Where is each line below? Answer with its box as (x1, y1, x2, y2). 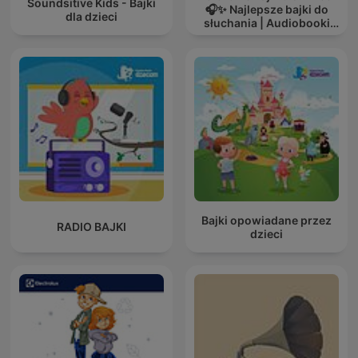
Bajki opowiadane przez (201, 213, 332, 227)
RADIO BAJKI (57, 220, 126, 234)
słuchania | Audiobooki (203, 16, 330, 30)
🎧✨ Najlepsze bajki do (205, 2, 328, 17)
